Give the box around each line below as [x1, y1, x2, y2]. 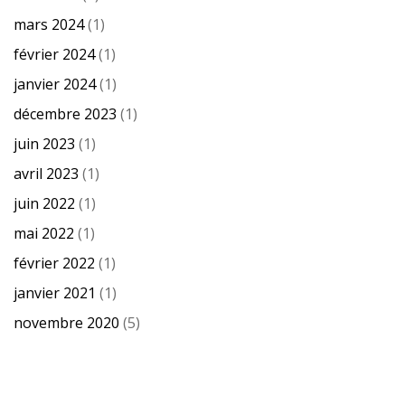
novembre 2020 [14, 313, 119, 334]
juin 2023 [14, 134, 75, 155]
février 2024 [14, 44, 95, 65]
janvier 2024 [14, 74, 96, 95]
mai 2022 [14, 223, 74, 244]
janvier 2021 [14, 283, 96, 304]
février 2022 [14, 253, 95, 274]
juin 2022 [14, 193, 75, 214]
